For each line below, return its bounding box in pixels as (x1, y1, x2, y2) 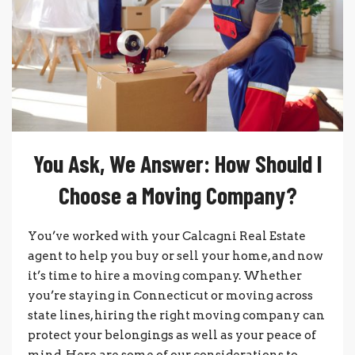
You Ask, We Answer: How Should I (32, 148, 323, 177)
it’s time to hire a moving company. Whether (28, 268, 302, 283)
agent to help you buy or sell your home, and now (28, 248, 323, 263)
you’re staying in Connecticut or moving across (28, 288, 313, 303)
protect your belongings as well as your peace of (28, 327, 316, 342)
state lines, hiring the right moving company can (28, 307, 325, 323)
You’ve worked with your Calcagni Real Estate (28, 228, 306, 243)
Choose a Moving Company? (58, 180, 297, 209)
